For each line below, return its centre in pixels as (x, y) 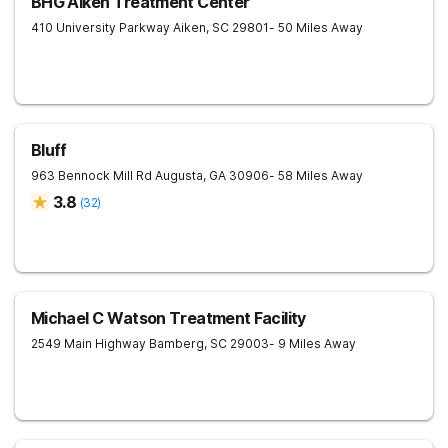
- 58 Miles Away (316, 175)
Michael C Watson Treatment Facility (168, 318)
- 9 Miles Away (312, 343)
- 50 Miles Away (316, 27)
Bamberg (176, 343)
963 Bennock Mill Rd (91, 175)
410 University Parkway (100, 27)
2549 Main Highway (88, 343)
